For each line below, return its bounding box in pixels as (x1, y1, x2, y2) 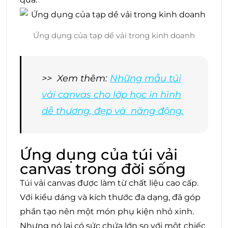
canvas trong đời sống (20, 159, 186, 178)
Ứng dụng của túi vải (20, 145, 178, 163)
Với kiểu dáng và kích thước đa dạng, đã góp (20, 192, 201, 202)
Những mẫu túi (109, 72, 181, 84)
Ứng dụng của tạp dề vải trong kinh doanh (33, 30, 195, 40)
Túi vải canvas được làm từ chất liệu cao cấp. (20, 178, 198, 188)
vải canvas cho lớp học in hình (41, 89, 181, 100)
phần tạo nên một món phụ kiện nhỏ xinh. (20, 206, 194, 216)
